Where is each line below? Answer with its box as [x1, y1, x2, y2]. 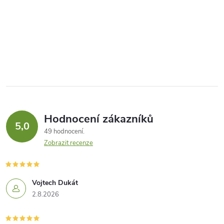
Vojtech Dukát [32, 177, 78, 187]
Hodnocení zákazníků [44, 111, 153, 126]
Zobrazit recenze [44, 138, 93, 147]
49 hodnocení [44, 126, 84, 136]
